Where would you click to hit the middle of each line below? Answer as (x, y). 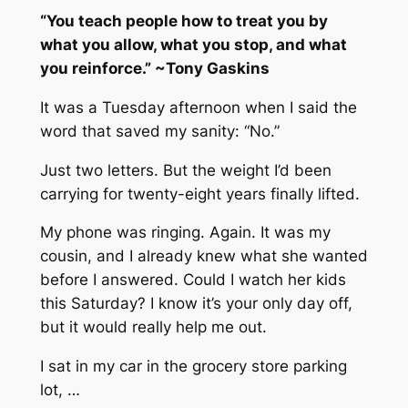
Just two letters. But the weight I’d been (185, 170)
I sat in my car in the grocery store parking (193, 367)
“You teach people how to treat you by (184, 21)
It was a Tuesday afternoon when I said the (198, 107)
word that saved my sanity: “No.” (159, 131)
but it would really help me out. (153, 327)
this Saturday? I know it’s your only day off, (196, 304)
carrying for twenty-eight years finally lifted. (199, 194)
